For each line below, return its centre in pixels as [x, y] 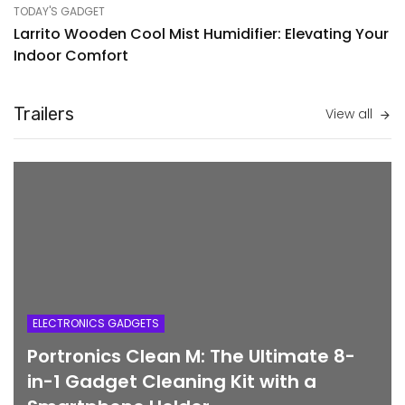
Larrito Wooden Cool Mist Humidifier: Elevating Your [201, 33]
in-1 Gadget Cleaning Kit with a [172, 381]
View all [349, 113]
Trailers [44, 113]
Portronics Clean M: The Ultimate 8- [191, 356]
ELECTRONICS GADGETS [96, 323]
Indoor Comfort [71, 55]
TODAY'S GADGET [59, 11]
